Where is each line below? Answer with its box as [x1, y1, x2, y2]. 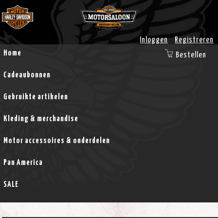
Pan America [3, 159, 43, 166]
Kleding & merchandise [3, 115, 78, 123]
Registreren [175, 36, 214, 44]
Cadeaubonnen [3, 71, 51, 79]
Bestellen [175, 51, 206, 59]
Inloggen [140, 36, 168, 44]
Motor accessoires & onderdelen [3, 137, 110, 145]
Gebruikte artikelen [3, 93, 68, 101]
